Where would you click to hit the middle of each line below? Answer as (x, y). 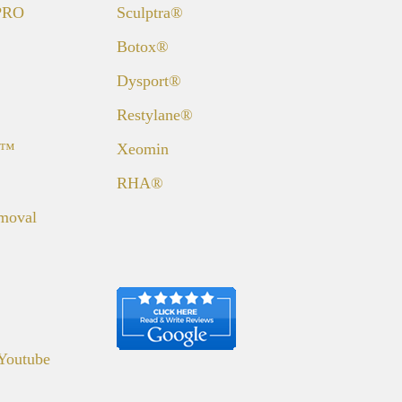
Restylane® (155, 114)
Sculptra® (150, 12)
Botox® (143, 46)
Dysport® (149, 80)
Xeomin (143, 149)
